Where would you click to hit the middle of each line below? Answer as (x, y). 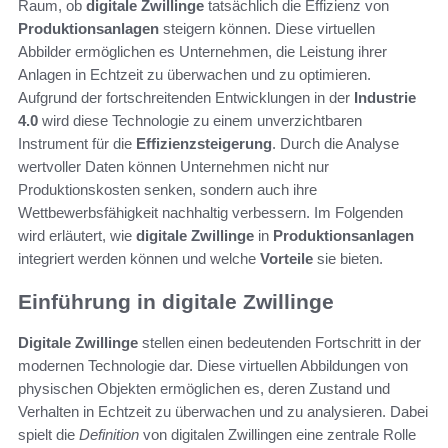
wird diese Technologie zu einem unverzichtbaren (200, 121)
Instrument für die (77, 144)
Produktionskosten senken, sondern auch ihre (167, 190)
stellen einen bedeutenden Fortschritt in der (279, 342)
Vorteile (286, 259)
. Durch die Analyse (335, 144)
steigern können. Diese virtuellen (267, 29)
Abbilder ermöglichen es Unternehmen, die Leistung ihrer (202, 52)
